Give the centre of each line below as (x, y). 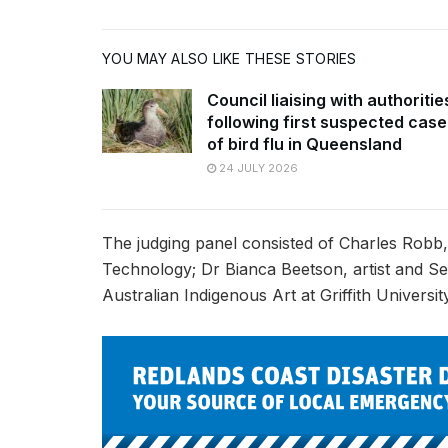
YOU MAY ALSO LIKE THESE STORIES (229, 58)
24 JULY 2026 (257, 167)
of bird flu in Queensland (304, 143)
